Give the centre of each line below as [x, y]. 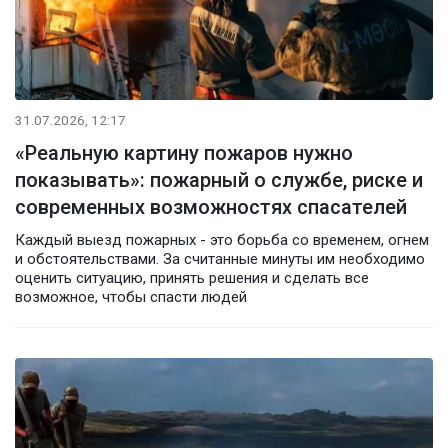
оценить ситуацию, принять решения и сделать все [192, 277]
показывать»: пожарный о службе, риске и [219, 179]
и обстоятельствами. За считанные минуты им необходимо [220, 258]
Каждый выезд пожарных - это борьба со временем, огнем [222, 239]
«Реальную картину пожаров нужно [184, 152]
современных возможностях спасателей [211, 206]
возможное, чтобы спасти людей [131, 296]
